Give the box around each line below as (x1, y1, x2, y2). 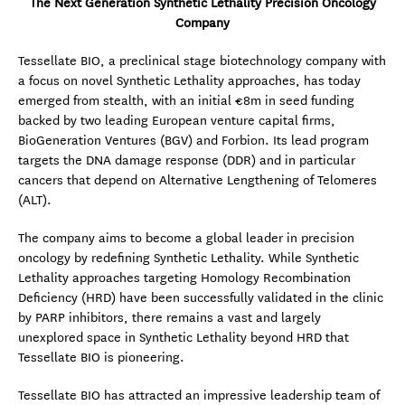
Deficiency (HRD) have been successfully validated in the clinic (18, 289, 383, 306)
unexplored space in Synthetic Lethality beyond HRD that (18, 329, 349, 345)
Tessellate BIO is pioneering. (18, 349, 184, 365)
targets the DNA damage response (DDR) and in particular (18, 152, 355, 168)
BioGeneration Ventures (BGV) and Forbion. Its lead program (18, 132, 369, 148)
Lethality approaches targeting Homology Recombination (18, 269, 351, 286)
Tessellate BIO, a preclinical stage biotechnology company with (18, 52, 386, 69)
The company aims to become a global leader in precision (18, 230, 354, 246)
